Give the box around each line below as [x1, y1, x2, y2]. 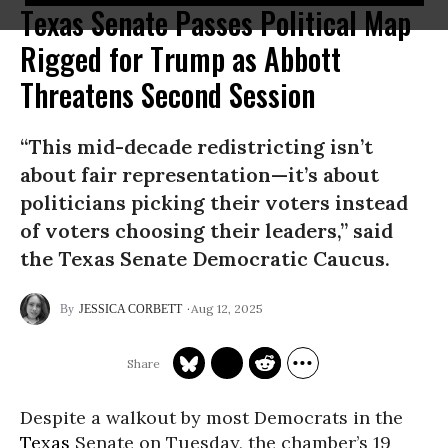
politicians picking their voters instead [20, 190, 408, 215]
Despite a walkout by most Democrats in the [20, 406, 403, 429]
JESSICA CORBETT [79, 302, 182, 316]
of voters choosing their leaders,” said [20, 218, 393, 243]
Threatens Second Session [20, 72, 315, 117]
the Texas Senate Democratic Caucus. [20, 246, 390, 271]
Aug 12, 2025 [191, 300, 263, 316]
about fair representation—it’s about [20, 162, 379, 187]
